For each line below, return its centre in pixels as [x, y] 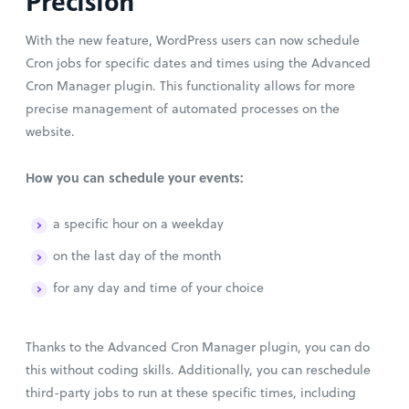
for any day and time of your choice [160, 287]
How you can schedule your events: [135, 177]
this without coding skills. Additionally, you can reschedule [198, 369]
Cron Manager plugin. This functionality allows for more [190, 85]
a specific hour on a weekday [138, 223]
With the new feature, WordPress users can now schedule [193, 40]
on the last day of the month [139, 255]
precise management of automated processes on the [183, 108]
